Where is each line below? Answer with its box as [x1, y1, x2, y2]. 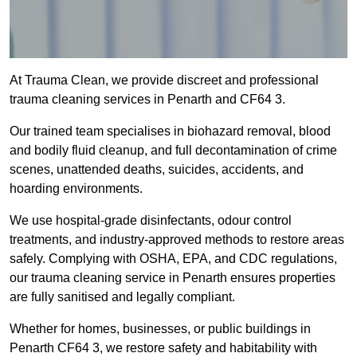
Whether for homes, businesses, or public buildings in [10, 322, 311, 336]
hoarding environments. [10, 182, 143, 196]
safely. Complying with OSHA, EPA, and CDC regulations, [10, 252, 337, 266]
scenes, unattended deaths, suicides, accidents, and [10, 163, 304, 177]
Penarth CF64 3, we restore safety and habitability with [10, 341, 317, 355]
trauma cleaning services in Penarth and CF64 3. [10, 92, 285, 107]
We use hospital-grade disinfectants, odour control [10, 214, 292, 228]
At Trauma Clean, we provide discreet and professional [10, 73, 319, 88]
